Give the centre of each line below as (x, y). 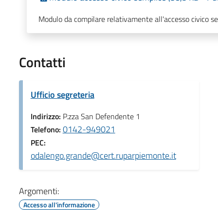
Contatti (42, 62)
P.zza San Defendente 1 (101, 116)
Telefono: (46, 129)
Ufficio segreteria (62, 94)
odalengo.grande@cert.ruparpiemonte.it (103, 155)
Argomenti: (39, 191)
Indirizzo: (46, 116)
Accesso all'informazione (59, 204)
